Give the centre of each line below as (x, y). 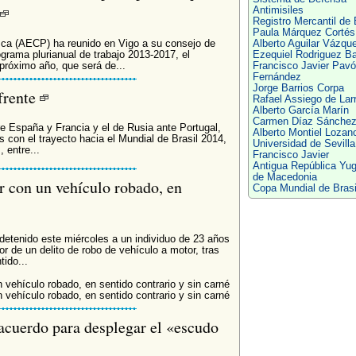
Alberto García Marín (300, 110)
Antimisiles (278, 10)
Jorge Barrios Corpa (298, 88)
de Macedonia (284, 177)
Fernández (277, 77)
